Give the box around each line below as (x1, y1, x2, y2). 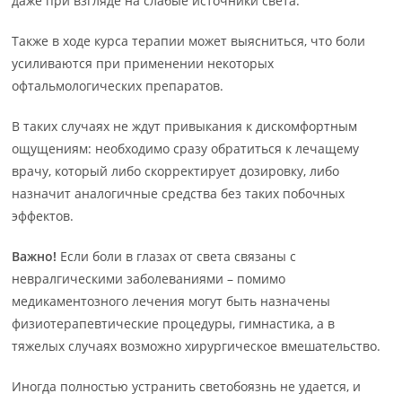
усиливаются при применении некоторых (12, 55, 275, 72)
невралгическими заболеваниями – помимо (12, 270, 286, 287)
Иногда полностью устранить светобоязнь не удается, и (12, 378, 362, 395)
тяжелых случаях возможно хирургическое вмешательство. (12, 337, 381, 354)
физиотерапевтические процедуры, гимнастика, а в (12, 315, 336, 332)
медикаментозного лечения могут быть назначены (12, 293, 331, 310)
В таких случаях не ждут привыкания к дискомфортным (12, 118, 358, 135)
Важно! (12, 248, 57, 265)
